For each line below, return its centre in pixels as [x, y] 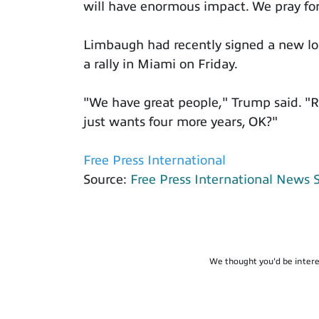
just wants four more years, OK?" [181, 122]
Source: [107, 180]
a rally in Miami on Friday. [161, 64]
